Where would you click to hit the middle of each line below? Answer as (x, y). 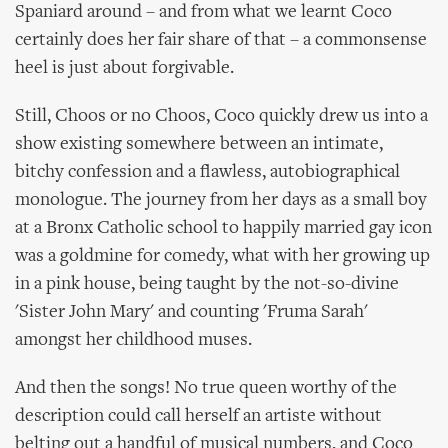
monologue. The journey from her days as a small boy (221, 200)
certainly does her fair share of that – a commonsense (221, 40)
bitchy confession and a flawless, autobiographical (207, 172)
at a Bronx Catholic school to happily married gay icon (223, 228)
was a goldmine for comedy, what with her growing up (222, 256)
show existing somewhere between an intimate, (199, 144)
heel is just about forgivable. (124, 68)
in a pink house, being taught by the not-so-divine (207, 284)
